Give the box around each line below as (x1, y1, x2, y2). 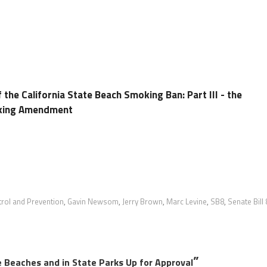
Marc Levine (166, 195, 207, 207)
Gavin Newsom (67, 195, 119, 207)
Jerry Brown (122, 195, 163, 207)
